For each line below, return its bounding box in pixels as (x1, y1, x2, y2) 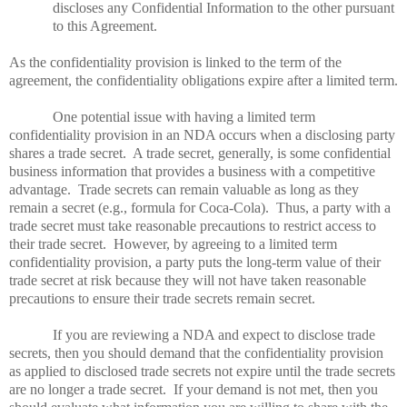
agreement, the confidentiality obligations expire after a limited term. (9, 72, 398, 88)
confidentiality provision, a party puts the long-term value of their (9, 253, 381, 270)
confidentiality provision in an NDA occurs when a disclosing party (9, 126, 395, 143)
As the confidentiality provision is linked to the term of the (9, 54, 342, 70)
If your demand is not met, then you (174, 381, 378, 397)
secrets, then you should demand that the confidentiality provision (9, 344, 383, 361)
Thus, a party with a (276, 199, 391, 215)
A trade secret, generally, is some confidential (133, 144, 391, 161)
